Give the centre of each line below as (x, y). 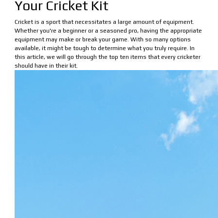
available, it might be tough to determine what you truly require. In (105, 48)
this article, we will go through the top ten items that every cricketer (108, 57)
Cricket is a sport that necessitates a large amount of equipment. (104, 22)
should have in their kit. (46, 65)
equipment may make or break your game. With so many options (103, 39)
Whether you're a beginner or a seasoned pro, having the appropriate (108, 30)
